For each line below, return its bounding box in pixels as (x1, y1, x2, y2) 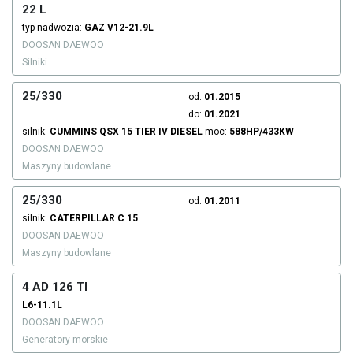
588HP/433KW (229, 126, 294, 138)
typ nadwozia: (22, 22, 84, 34)
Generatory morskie (22, 334, 108, 346)
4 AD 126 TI (22, 280, 87, 295)
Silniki (22, 57, 47, 69)
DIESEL (170, 126, 203, 138)
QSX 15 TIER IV (99, 126, 168, 138)
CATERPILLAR (50, 213, 115, 225)
